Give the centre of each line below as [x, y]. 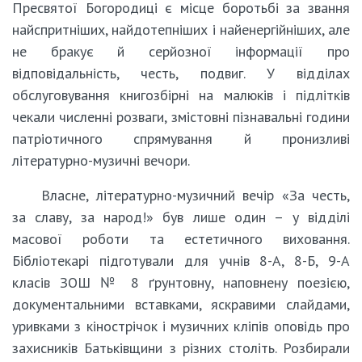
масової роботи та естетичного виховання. [181, 238]
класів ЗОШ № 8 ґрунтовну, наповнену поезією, [181, 282]
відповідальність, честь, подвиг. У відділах [181, 73]
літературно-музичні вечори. [101, 160]
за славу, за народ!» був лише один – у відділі [181, 217]
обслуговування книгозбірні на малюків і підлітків [181, 95]
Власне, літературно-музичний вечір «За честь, [196, 195]
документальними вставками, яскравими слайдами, [181, 304]
